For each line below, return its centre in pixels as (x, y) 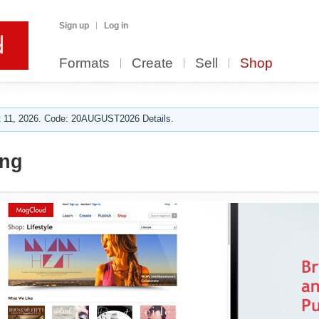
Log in (116, 26)
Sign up (74, 26)
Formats (84, 63)
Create (152, 63)
